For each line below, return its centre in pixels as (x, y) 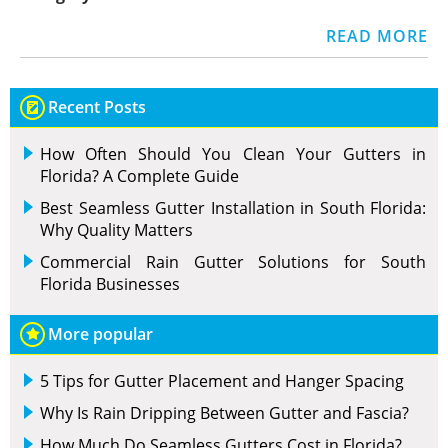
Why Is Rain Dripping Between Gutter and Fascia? (224, 413)
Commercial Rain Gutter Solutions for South (233, 262)
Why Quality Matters (116, 230)
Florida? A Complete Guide (139, 176)
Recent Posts (97, 107)
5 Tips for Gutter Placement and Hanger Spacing (222, 381)
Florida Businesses (110, 284)
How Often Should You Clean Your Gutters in (233, 154)
